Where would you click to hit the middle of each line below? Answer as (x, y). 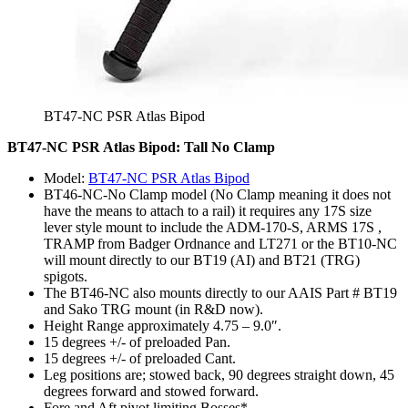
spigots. (66, 276)
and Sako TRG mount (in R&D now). (153, 309)
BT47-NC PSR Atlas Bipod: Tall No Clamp (141, 147)
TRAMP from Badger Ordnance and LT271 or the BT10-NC (220, 243)
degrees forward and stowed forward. (151, 391)
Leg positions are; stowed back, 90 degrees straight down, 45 (219, 374)
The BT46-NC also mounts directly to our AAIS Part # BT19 (220, 292)
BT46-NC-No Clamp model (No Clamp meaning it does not (217, 194)
